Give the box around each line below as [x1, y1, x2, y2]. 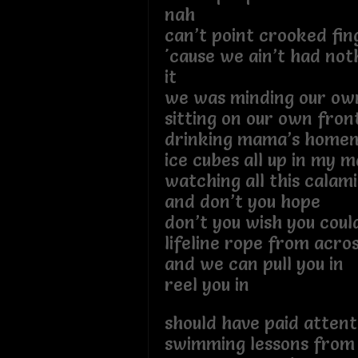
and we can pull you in [164, 253, 344, 275]
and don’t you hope [164, 190, 320, 213]
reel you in [164, 273, 249, 296]
